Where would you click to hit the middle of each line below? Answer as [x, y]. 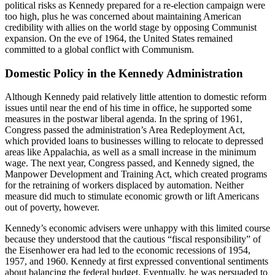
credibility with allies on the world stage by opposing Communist [131, 27]
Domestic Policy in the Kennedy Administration [124, 73]
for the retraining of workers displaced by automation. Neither [124, 185]
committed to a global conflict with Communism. [99, 49]
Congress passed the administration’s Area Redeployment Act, [125, 130]
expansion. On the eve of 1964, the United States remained [119, 38]
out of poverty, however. [52, 207]
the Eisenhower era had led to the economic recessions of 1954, [128, 250]
